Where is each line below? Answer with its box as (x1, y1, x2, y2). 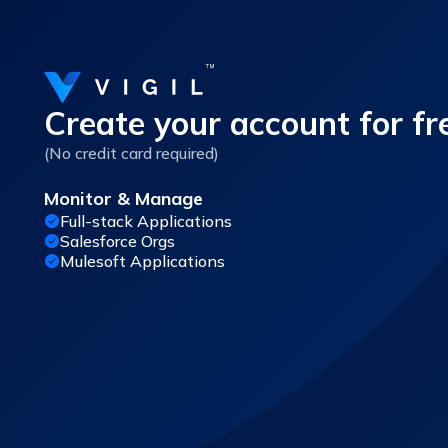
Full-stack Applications (60, 211, 232, 231)
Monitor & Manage (44, 187, 203, 210)
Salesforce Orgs (60, 231, 175, 251)
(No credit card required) (44, 143, 219, 163)
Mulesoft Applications (60, 251, 225, 271)
